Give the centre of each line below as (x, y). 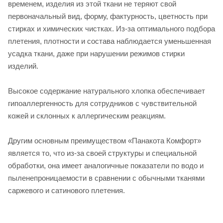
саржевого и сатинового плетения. (66, 191)
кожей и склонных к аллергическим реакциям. (87, 116)
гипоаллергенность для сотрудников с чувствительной (102, 104)
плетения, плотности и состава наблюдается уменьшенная (110, 41)
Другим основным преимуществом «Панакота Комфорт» (105, 141)
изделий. (23, 66)
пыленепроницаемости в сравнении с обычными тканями (106, 178)
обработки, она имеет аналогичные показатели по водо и (106, 166)
